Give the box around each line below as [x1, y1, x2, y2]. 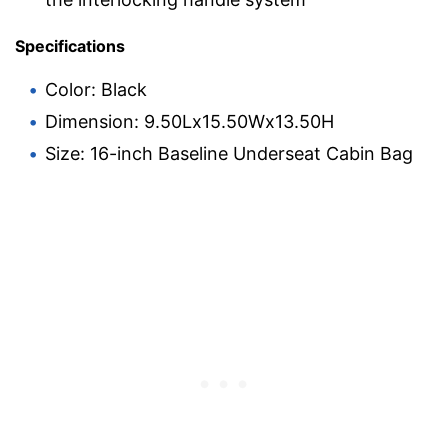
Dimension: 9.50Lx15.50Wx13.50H [45, 111, 334, 133]
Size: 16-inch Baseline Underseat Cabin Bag [45, 143, 413, 165]
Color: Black [45, 79, 147, 101]
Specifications [15, 36, 125, 57]
